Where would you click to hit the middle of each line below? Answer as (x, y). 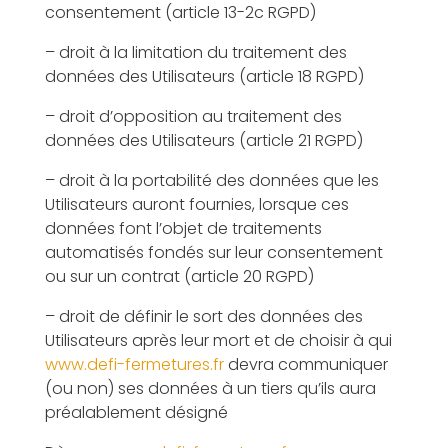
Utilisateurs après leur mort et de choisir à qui (218, 340)
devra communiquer (305, 364)
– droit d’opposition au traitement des (193, 116)
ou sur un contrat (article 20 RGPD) (183, 276)
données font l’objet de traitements (183, 228)
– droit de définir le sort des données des (203, 316)
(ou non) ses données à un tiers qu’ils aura (210, 388)
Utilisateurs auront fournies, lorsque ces (196, 204)
